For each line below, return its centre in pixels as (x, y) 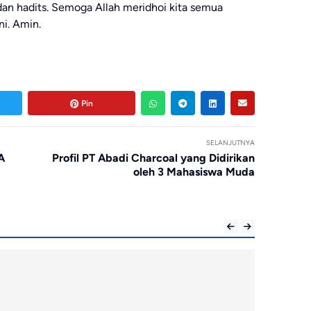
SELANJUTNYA (230, 143)
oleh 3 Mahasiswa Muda (194, 172)
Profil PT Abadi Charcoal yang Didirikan (153, 158)
